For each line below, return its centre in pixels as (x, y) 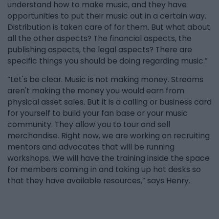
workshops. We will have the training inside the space (109, 158)
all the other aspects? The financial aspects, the (99, 38)
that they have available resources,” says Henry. (99, 181)
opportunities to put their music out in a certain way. (107, 16)
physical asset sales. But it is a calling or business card (109, 102)
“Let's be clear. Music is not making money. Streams (105, 80)
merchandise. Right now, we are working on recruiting (109, 136)
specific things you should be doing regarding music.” (108, 61)
